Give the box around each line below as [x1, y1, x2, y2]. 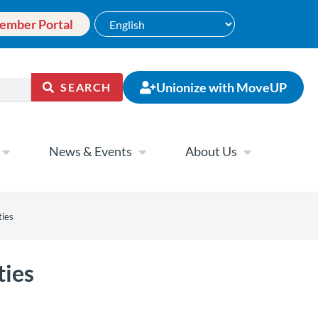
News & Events [49, 143, 132, 160]
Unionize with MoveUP [156, 79, 287, 95]
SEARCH [60, 80, 111, 94]
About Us [185, 143, 237, 160]
